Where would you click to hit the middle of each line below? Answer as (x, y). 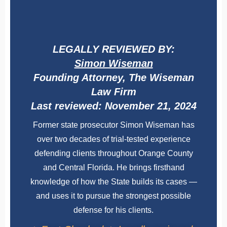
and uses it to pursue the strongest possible (113, 196)
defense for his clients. (113, 210)
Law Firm (113, 92)
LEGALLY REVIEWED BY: (113, 49)
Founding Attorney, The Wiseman (113, 78)
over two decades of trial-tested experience (113, 139)
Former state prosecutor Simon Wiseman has (113, 125)
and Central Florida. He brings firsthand (113, 168)
